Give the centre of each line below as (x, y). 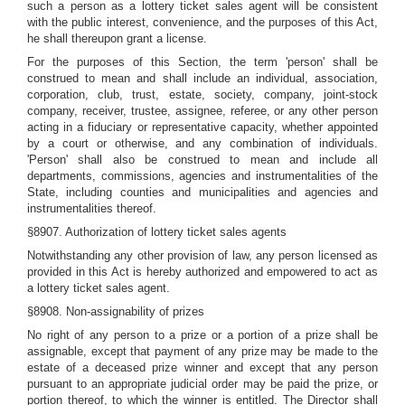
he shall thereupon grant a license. (117, 38)
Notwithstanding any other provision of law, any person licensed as (202, 255)
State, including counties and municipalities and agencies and (202, 192)
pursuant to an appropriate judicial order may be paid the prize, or (202, 384)
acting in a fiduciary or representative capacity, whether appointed (202, 127)
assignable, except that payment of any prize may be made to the (202, 351)
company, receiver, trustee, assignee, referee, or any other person (202, 111)
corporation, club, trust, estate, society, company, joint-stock (202, 94)
